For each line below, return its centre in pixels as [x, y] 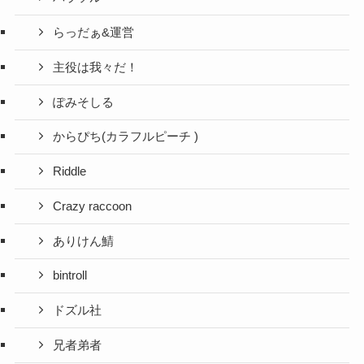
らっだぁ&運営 [94, 33]
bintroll [70, 276]
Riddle [70, 172]
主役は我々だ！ [96, 67]
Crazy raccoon [93, 206]
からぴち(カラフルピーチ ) [126, 137]
